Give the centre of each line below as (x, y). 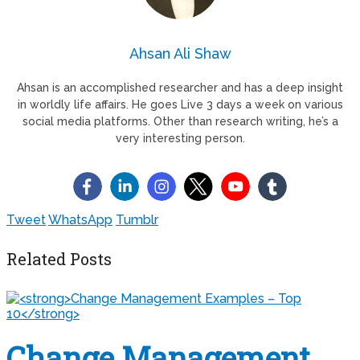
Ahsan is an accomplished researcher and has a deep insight (180, 87)
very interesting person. (180, 138)
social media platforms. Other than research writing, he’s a (180, 121)
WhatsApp (80, 219)
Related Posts (59, 259)
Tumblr (137, 219)
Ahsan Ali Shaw (180, 53)
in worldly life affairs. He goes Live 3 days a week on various (180, 104)
